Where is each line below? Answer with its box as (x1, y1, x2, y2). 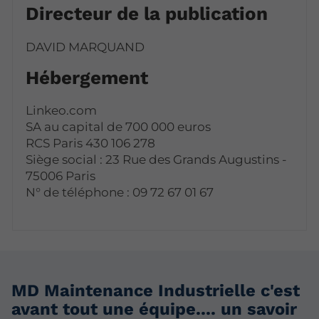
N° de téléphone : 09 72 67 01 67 (26, 185, 214, 200)
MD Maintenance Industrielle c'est (11, 280, 300, 300)
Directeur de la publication (26, 3, 268, 25)
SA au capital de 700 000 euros (26, 120, 211, 135)
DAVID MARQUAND (26, 39, 145, 54)
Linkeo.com (26, 103, 98, 118)
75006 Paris (26, 169, 96, 184)
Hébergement (26, 66, 149, 88)
